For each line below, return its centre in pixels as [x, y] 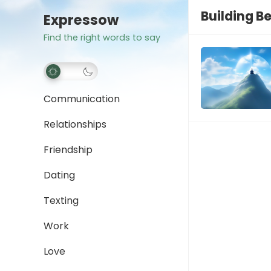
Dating [59, 175]
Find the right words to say [102, 38]
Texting [61, 201]
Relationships [75, 124]
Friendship [68, 150]
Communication [82, 99]
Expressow [81, 20]
